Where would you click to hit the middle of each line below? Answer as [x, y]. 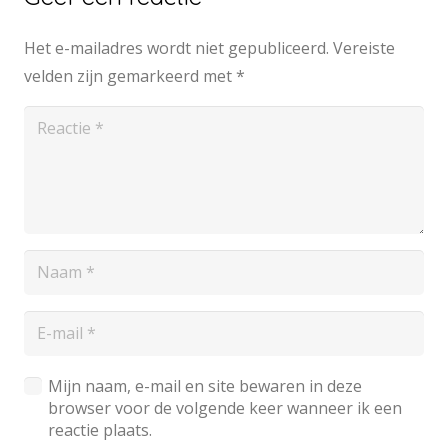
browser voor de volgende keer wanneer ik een [225, 407]
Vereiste [364, 48]
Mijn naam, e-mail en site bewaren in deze [205, 385]
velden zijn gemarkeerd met [130, 76]
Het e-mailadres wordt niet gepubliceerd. [176, 48]
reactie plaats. [100, 429]
